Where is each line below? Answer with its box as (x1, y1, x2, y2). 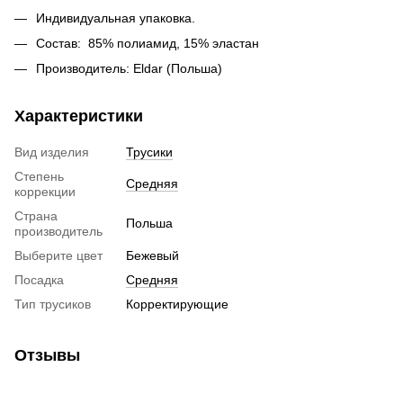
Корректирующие (126, 297, 228, 312)
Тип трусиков (14, 297, 91, 312)
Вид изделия (14, 145, 89, 160)
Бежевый (126, 248, 179, 264)
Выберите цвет (14, 248, 103, 264)
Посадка (14, 273, 64, 288)
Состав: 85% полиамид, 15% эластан (36, 35, 259, 50)
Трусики (126, 145, 173, 160)
